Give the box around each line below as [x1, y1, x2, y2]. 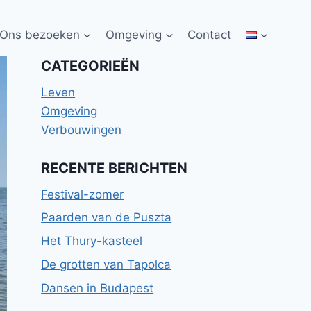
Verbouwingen [41, 123, 122, 137]
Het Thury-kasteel [41, 234, 143, 249]
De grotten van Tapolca [41, 257, 171, 271]
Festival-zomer [41, 187, 124, 201]
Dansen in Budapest [41, 280, 154, 295]
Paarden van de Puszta [41, 210, 172, 225]
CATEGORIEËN [41, 58, 140, 74]
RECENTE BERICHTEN [41, 159, 188, 176]
